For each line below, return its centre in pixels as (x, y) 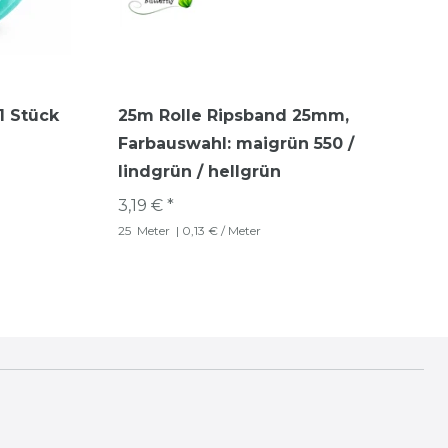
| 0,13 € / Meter (217, 231)
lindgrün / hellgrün (199, 172)
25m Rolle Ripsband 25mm (231, 116)
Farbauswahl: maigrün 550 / (236, 144)
